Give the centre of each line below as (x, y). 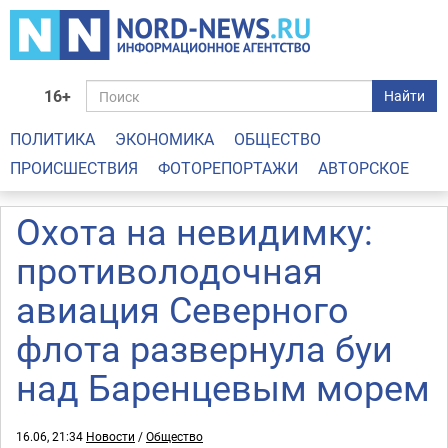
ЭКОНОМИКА (164, 139)
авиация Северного (182, 309)
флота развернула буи (204, 348)
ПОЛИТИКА (52, 139)
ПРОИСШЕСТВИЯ (74, 168)
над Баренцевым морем (223, 387)
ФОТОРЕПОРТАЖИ (228, 168)
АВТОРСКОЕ (363, 168)
